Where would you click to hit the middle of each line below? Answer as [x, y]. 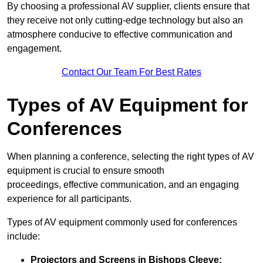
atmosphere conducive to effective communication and [120, 35]
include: [23, 237]
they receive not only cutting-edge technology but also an [125, 21]
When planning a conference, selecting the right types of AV [131, 157]
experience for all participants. [69, 199]
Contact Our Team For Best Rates [131, 72]
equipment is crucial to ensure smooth [86, 171]
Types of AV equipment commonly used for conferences [122, 222]
